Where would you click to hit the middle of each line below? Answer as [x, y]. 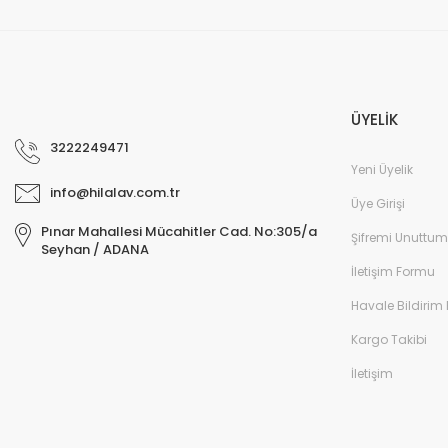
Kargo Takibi [389, 339]
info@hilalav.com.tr [115, 192]
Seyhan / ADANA [95, 250]
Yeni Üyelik [382, 169]
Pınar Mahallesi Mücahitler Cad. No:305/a [179, 232]
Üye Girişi [378, 203]
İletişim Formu [393, 271]
